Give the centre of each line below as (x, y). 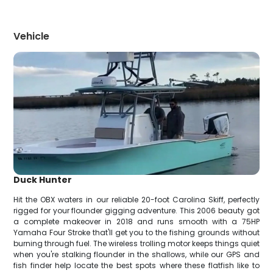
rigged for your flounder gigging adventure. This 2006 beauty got (136, 210)
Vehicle (32, 36)
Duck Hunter (43, 179)
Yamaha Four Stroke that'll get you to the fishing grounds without (136, 232)
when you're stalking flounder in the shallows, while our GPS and (136, 254)
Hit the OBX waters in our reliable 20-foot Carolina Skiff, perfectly (136, 199)
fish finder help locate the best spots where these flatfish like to (136, 265)
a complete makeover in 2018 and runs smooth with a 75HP (136, 221)
